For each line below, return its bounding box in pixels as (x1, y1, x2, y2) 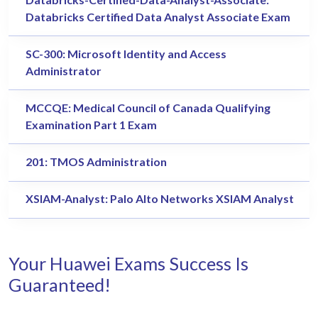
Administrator (26, 63, 102, 77)
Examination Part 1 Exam (26, 117, 157, 131)
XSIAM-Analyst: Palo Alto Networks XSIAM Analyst (26, 192, 294, 206)
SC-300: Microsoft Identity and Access (26, 46, 226, 60)
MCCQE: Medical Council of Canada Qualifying (26, 100, 270, 114)
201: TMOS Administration (26, 155, 167, 169)
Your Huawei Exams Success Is (9, 252, 248, 274)
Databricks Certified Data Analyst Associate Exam (26, 9, 290, 23)
